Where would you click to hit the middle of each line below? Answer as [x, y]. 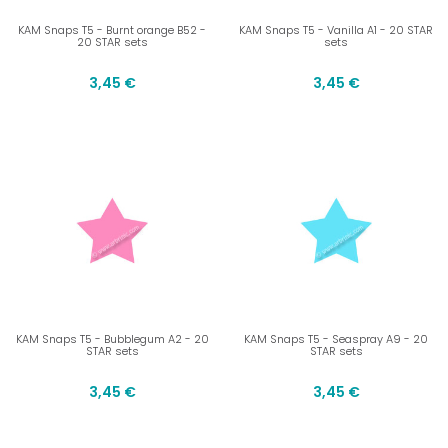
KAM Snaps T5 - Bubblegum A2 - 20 [112, 339]
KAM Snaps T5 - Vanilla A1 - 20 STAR [336, 30]
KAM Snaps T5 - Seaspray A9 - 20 [336, 339]
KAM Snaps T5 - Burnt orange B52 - [112, 30]
